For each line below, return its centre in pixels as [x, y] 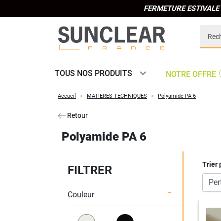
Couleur [81, 195]
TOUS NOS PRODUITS [93, 73]
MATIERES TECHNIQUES [117, 96]
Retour [77, 115]
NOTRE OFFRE [191, 74]
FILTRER [90, 170]
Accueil [67, 96]
